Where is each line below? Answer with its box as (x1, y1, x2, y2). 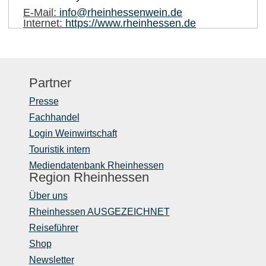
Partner (28, 75, 71, 91)
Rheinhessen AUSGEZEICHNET (28, 207, 170, 217)
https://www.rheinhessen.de (65, 17, 196, 29)
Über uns (28, 191, 68, 201)
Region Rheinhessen (28, 170, 149, 185)
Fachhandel (28, 112, 80, 123)
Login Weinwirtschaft (28, 128, 117, 139)
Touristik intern (28, 144, 90, 155)
